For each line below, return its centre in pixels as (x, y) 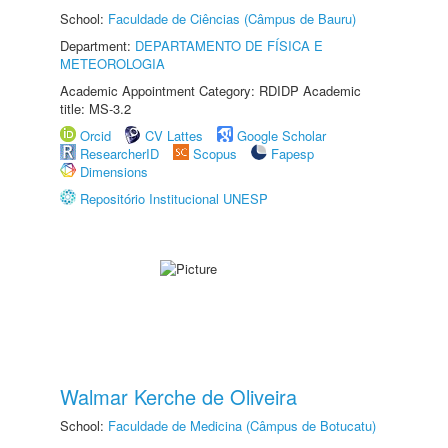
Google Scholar (281, 135)
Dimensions (114, 171)
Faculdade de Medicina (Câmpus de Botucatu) (242, 425)
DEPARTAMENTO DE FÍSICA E (229, 45)
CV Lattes (174, 135)
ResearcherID (121, 153)
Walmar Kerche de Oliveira (178, 396)
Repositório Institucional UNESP (174, 198)
